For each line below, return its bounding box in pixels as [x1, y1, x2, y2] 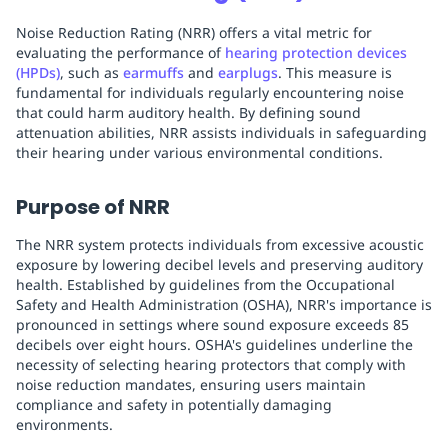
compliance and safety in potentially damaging [16, 395, 332, 415]
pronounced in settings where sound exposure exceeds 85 [16, 315, 409, 335]
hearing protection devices [225, 43, 407, 63]
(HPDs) [16, 63, 60, 83]
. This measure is [278, 63, 392, 83]
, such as [60, 63, 123, 83]
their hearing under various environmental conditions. [16, 143, 383, 163]
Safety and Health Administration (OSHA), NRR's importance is [16, 295, 432, 315]
